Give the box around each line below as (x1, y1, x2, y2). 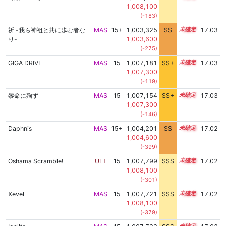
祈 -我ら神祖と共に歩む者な (8, 26, 85, 34)
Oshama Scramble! (8, 157, 63, 165)
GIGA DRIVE (8, 59, 42, 67)
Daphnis (8, 125, 32, 133)
